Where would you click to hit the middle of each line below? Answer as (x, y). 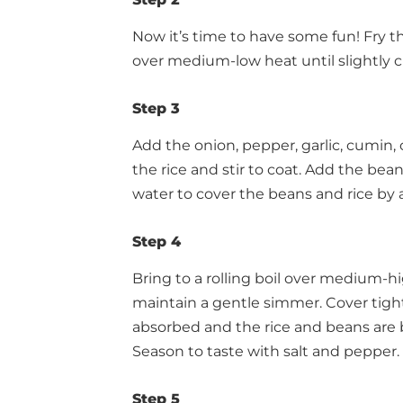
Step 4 (157, 242)
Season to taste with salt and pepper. (266, 351)
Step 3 (156, 108)
